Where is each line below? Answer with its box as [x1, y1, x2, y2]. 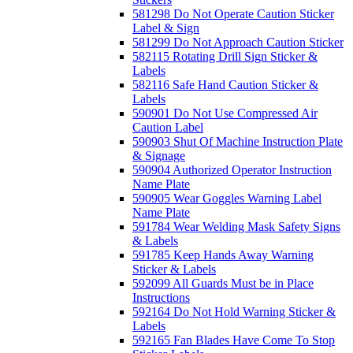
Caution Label [132, 121, 203, 134]
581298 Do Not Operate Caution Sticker [132, 7, 334, 20]
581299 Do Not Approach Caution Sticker [132, 35, 344, 49]
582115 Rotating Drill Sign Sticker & [132, 50, 318, 63]
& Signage [132, 149, 185, 162]
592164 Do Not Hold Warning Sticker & [132, 305, 336, 318]
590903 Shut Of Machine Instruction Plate [132, 135, 343, 148]
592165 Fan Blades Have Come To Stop [132, 333, 335, 347]
